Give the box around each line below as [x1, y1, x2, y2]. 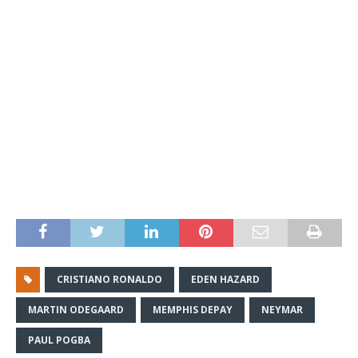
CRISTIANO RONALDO [57, 272, 162, 287]
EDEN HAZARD [191, 272, 260, 287]
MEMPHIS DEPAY [153, 303, 233, 317]
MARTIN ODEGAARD [28, 303, 124, 317]
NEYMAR [261, 303, 303, 317]
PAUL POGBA [28, 333, 90, 348]
